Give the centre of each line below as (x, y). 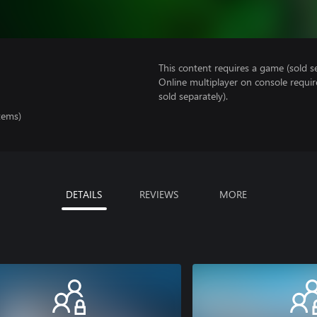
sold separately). (193, 96)
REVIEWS (158, 194)
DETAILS (84, 194)
